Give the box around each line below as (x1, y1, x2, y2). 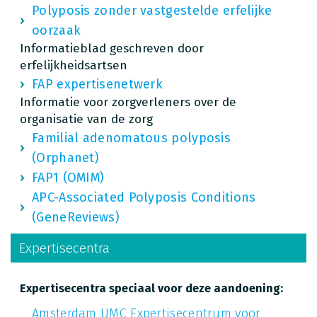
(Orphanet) (32, 149, 100, 166)
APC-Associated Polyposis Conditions (32, 189, 256, 205)
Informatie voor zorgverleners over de (20, 94, 236, 110)
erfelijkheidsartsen (20, 57, 127, 73)
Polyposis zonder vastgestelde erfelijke (32, 2, 272, 18)
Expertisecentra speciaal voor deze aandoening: (20, 281, 283, 295)
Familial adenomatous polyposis (32, 129, 231, 146)
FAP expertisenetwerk (32, 76, 163, 92)
